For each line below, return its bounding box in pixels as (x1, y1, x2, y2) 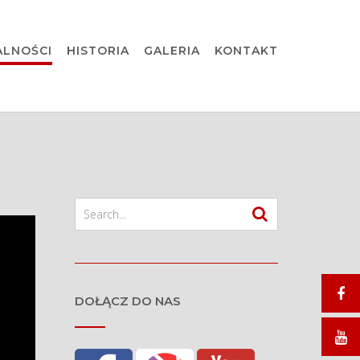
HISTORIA (67, 43, 129, 58)
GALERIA (144, 43, 200, 58)
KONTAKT (215, 43, 278, 58)
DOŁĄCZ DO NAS (74, 293, 181, 309)
